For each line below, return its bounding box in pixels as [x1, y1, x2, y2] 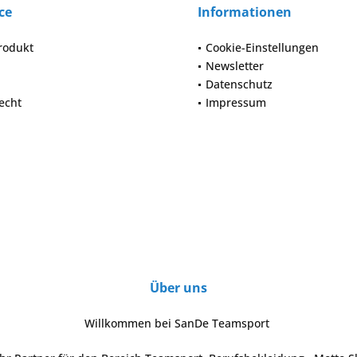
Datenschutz [206, 76, 273, 92]
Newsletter [206, 58, 264, 74]
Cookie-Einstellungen [206, 40, 319, 56]
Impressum [206, 95, 266, 111]
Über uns [150, 279, 207, 297]
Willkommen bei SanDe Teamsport [84, 316, 273, 331]
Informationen [198, 3, 292, 22]
